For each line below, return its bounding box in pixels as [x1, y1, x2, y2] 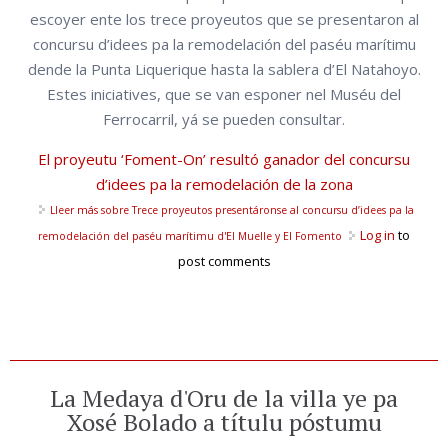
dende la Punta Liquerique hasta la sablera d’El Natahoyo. [27, 59, 421, 80]
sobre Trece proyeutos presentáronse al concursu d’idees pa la [97, 203, 414, 218]
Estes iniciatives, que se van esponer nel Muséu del [47, 84, 401, 105]
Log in [360, 226, 395, 245]
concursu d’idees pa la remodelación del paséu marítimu [32, 34, 416, 55]
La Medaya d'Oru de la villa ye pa [50, 381, 398, 414]
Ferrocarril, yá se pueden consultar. [103, 109, 345, 130]
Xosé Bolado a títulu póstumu [66, 405, 382, 438]
